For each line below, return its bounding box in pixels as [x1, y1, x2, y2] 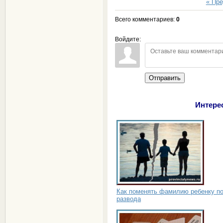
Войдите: [114, 35, 141, 43]
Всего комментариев [114, 15, 173, 23]
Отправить [148, 74, 181, 82]
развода [116, 195, 141, 203]
